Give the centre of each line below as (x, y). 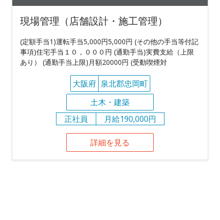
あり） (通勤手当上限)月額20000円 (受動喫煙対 (94, 62)
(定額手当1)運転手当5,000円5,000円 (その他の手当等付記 (109, 41)
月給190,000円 (130, 119)
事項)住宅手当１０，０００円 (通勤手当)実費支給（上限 (107, 52)
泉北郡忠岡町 (124, 83)
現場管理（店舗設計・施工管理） (94, 21)
